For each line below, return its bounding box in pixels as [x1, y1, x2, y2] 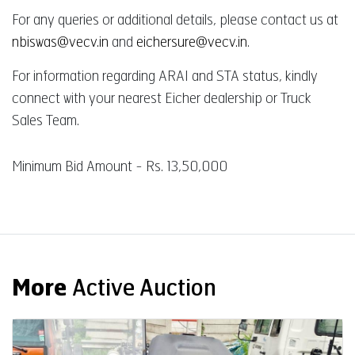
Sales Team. [12, 111, 79, 129]
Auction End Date [89, 332, 160, 343]
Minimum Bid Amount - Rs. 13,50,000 [12, 157, 227, 175]
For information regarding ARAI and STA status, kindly [12, 67, 318, 85]
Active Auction [72, 274, 216, 302]
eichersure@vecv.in [136, 32, 247, 51]
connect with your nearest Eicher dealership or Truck [12, 89, 311, 107]
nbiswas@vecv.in [12, 32, 109, 51]
